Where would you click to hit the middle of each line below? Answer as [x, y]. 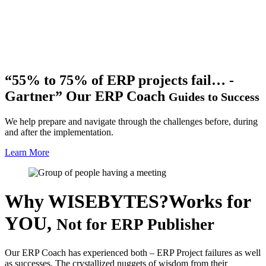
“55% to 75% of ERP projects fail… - [119, 80]
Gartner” [35, 96]
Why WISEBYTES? [87, 202]
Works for [210, 202]
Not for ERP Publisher [135, 225]
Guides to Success [214, 96]
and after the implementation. [59, 132]
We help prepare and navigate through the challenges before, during [131, 121]
